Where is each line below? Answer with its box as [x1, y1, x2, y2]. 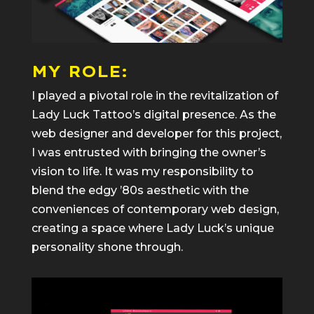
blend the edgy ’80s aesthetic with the [31, 184, 249, 198]
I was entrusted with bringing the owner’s [31, 146, 266, 160]
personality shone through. [31, 240, 183, 254]
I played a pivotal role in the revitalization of [31, 89, 278, 103]
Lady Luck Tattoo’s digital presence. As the [31, 108, 276, 122]
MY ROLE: [31, 62, 128, 82]
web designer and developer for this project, [31, 127, 282, 141]
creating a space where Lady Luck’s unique [31, 221, 274, 235]
